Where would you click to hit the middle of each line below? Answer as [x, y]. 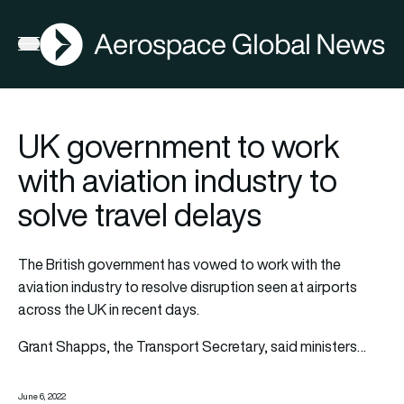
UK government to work [179, 146]
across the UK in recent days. [109, 309]
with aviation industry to [178, 180]
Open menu [54, 47]
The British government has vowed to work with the [179, 264]
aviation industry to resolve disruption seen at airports [188, 286]
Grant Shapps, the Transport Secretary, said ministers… [192, 346]
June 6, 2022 [42, 396]
